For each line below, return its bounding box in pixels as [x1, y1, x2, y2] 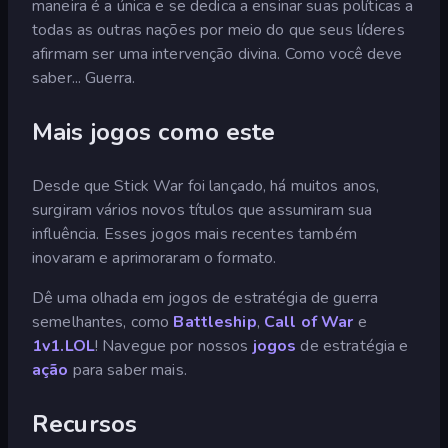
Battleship [173, 310, 257, 333]
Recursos [32, 407, 138, 440]
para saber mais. [68, 358, 187, 381]
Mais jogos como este [32, 115, 276, 148]
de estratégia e [296, 334, 409, 357]
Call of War [263, 310, 354, 333]
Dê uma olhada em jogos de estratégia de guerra [32, 286, 379, 309]
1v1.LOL [32, 334, 95, 357]
